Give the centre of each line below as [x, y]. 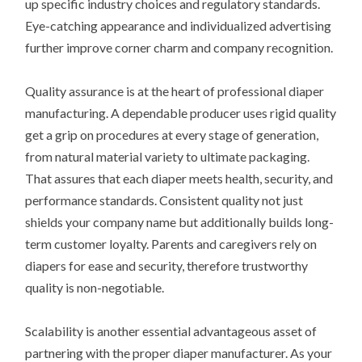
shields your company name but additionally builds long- [180, 222]
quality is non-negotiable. [95, 288]
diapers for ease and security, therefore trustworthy [167, 266]
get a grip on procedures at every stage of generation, [172, 135]
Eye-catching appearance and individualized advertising [179, 25]
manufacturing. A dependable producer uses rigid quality [181, 113]
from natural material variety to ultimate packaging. [168, 157]
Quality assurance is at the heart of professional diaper [175, 91]
